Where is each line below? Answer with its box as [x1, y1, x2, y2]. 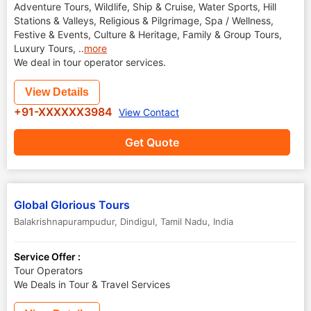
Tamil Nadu [160, 216, 208, 227]
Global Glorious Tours [14, 198, 130, 212]
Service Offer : [14, 251, 81, 262]
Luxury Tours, [14, 42, 78, 54]
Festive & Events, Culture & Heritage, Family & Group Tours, [14, 28, 282, 40]
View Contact [119, 106, 179, 118]
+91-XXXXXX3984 [14, 105, 115, 119]
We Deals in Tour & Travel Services [14, 278, 170, 290]
